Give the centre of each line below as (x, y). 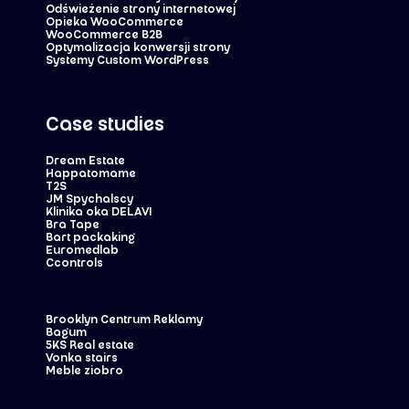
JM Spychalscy (89, 200)
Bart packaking (90, 238)
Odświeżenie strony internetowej (141, 10)
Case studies (105, 126)
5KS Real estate (90, 346)
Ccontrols (74, 264)
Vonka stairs (82, 359)
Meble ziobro (84, 372)
